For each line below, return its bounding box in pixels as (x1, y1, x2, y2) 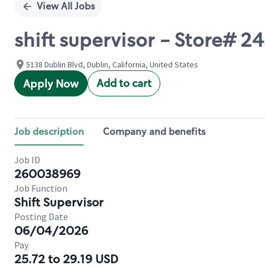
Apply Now (23, 77, 79, 91)
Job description (14, 125, 84, 138)
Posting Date (14, 211, 68, 222)
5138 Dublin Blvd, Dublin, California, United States (26, 59, 198, 70)
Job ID (14, 154, 40, 166)
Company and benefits (103, 125, 206, 138)
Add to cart (96, 76, 151, 91)
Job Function (14, 182, 67, 194)
